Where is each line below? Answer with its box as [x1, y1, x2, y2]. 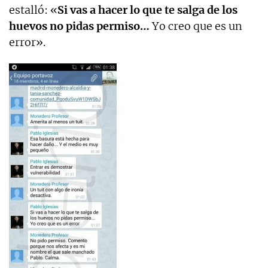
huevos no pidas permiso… [9, 19, 150, 33]
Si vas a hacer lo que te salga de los [57, 2, 237, 17]
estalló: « [9, 2, 57, 17]
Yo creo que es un [150, 19, 242, 33]
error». [9, 35, 45, 49]
